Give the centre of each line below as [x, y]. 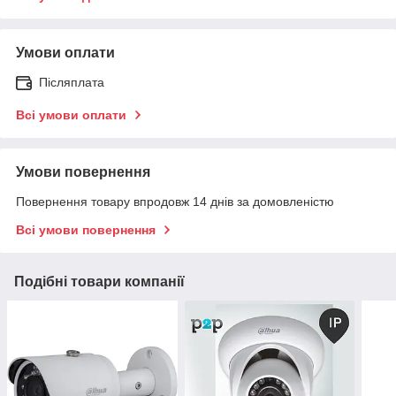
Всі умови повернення [86, 229]
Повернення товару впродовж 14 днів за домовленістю [175, 201]
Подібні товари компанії [99, 281]
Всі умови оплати [71, 114]
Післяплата [72, 82]
